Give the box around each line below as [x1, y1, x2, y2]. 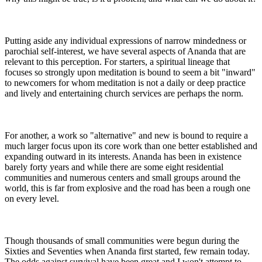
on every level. [5, 193, 59, 204]
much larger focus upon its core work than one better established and [5, 140, 257, 151]
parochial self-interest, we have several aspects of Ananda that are [5, 46, 246, 56]
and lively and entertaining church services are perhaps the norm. [5, 88, 243, 98]
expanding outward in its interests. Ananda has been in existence [5, 151, 242, 161]
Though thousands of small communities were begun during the [5, 235, 239, 246]
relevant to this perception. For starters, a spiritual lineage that [5, 56, 230, 67]
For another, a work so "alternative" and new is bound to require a [5, 130, 248, 140]
